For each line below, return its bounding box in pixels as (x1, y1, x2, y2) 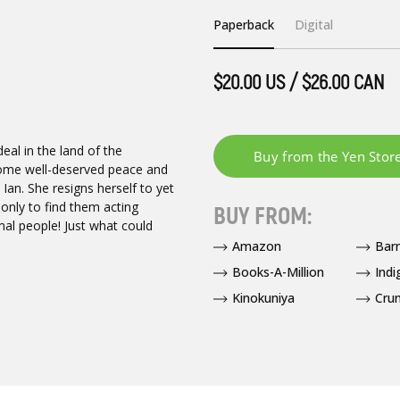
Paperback (212, 16, 274, 34)
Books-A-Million (231, 262, 324, 280)
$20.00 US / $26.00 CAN (212, 70, 384, 96)
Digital (295, 16, 334, 34)
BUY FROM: (212, 201, 312, 231)
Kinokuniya (231, 288, 295, 306)
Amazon (231, 237, 281, 254)
